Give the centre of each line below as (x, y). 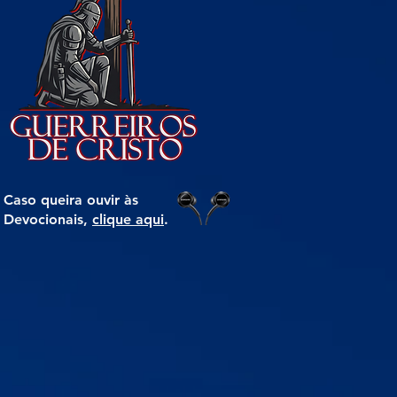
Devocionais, (48, 219)
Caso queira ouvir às (71, 199)
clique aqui (128, 219)
